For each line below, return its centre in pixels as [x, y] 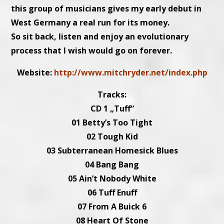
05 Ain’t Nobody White [112, 179]
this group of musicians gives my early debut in [106, 9]
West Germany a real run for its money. [90, 23]
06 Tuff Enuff [112, 193]
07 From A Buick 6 [112, 207]
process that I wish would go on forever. [92, 51]
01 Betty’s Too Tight [112, 123]
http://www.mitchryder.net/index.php [130, 73]
